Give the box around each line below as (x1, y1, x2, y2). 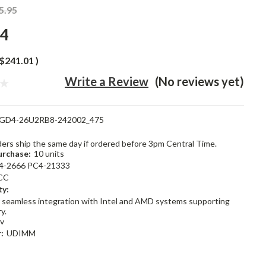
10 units (33, 148, 64, 159)
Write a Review (65, 74, 149, 88)
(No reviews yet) (155, 74, 244, 88)
